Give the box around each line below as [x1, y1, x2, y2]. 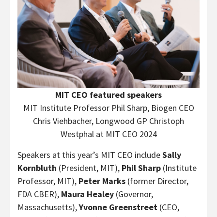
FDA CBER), [17, 188, 61, 200]
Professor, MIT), [17, 175, 78, 186]
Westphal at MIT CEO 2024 [60, 128, 157, 139]
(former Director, [125, 175, 188, 186]
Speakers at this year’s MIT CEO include [17, 149, 162, 160]
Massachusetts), [17, 201, 79, 213]
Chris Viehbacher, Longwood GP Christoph [33, 115, 184, 126]
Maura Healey [61, 188, 116, 200]
